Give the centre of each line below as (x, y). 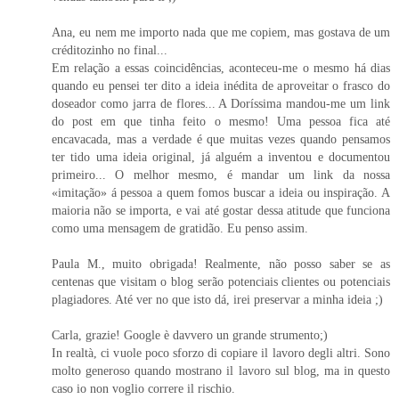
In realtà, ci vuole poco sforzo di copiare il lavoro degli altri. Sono (221, 353)
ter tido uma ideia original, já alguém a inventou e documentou (221, 157)
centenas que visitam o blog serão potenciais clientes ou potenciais (221, 282)
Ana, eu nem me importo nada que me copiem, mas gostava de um (221, 33)
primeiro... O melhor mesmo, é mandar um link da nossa (221, 175)
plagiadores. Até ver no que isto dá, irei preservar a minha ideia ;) (217, 300)
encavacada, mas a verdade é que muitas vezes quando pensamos (221, 139)
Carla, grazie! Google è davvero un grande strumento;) (190, 335)
